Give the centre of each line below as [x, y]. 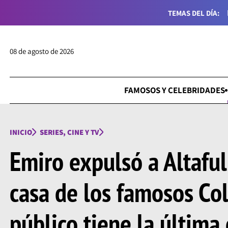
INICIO [21, 132]
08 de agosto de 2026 [41, 51]
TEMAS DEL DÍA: [194, 13]
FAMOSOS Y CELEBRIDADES [175, 90]
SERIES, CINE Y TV [69, 132]
